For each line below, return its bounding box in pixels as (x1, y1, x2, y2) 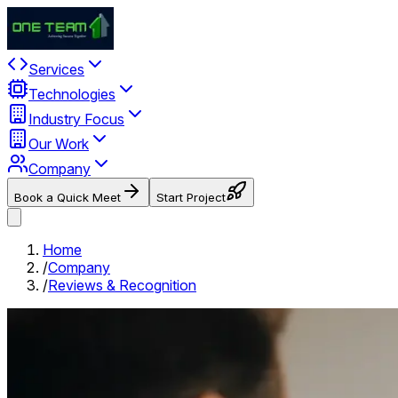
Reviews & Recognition (48, 276, 196, 294)
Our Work (28, 135, 89, 153)
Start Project (156, 190, 226, 204)
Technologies (28, 85, 115, 103)
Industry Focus (28, 110, 124, 128)
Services (28, 60, 84, 78)
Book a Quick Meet (14, 190, 121, 204)
